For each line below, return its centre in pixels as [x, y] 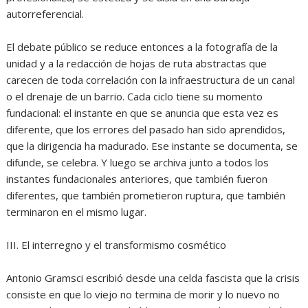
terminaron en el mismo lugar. [77, 211]
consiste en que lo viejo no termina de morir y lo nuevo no [143, 294]
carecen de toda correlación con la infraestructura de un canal [151, 79]
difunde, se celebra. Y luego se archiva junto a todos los [138, 162]
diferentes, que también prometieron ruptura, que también [146, 195]
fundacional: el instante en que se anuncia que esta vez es [143, 112]
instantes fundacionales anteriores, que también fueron [137, 178]
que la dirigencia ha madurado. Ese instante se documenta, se [152, 145]
